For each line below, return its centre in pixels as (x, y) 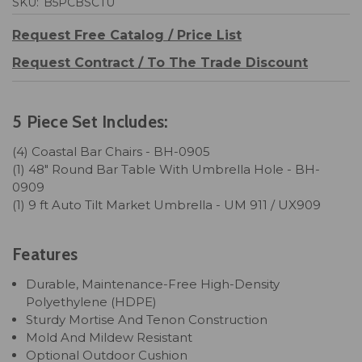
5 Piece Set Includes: (90, 121)
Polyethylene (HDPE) (92, 301)
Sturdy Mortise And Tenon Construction (147, 319)
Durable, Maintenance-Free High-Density (153, 284)
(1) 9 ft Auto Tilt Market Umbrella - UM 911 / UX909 (166, 204)
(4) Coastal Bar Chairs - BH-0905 (111, 151)
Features (45, 254)
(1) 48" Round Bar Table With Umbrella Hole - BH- (166, 169)
